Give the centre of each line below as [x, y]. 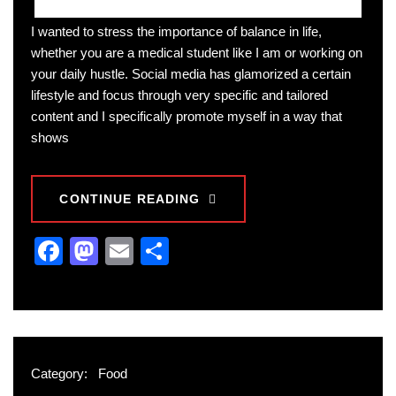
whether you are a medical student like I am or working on [197, 53]
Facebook [126, 251]
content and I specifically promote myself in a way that [187, 117]
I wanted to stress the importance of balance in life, [176, 32]
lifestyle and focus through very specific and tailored [179, 95]
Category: [61, 374]
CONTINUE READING [130, 199]
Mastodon [161, 251]
